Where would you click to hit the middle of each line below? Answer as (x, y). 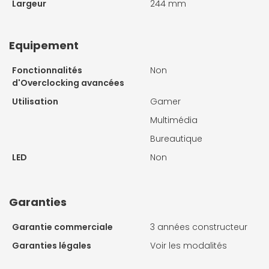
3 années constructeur (199, 227)
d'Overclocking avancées (68, 83)
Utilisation (35, 101)
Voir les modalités (189, 245)
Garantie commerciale (62, 227)
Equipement (44, 45)
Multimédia (174, 120)
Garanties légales (52, 245)
